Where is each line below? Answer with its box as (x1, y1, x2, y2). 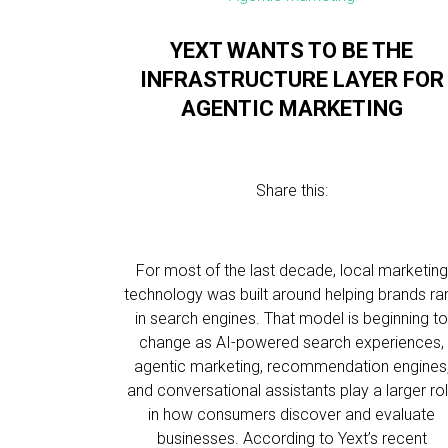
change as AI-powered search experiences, (139, 333, 445, 352)
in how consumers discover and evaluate (148, 405, 436, 424)
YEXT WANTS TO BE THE (170, 38, 414, 63)
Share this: (255, 181, 328, 200)
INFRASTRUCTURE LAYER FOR (139, 67, 444, 92)
